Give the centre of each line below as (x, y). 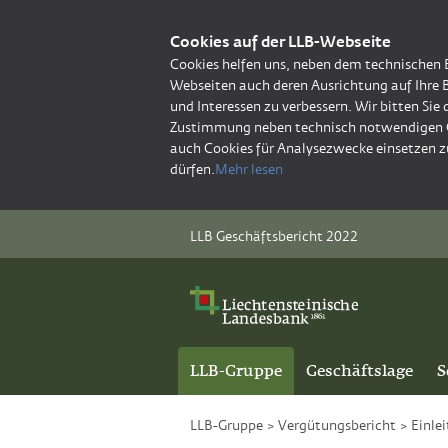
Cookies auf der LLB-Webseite (280, 41)
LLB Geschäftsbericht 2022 (274, 236)
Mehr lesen (249, 169)
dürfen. (192, 169)
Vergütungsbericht (337, 425)
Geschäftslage (359, 370)
